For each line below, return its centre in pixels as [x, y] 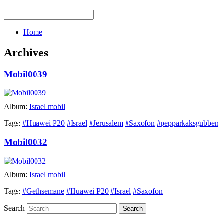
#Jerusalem [106, 123]
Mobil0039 [26, 74]
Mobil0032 [26, 142]
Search [14, 208]
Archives [26, 52]
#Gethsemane [43, 191]
